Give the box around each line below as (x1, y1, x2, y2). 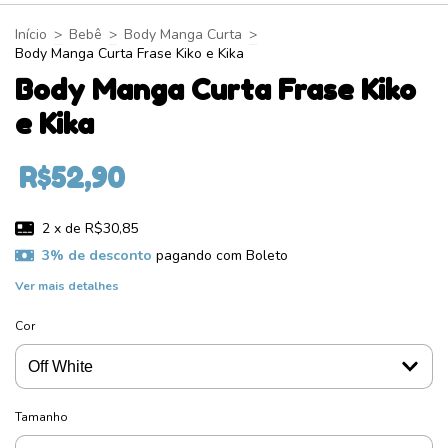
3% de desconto (41, 246, 152, 266)
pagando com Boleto (151, 246, 288, 266)
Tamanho (15, 408, 68, 425)
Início (15, 24, 47, 44)
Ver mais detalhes (15, 277, 119, 294)
